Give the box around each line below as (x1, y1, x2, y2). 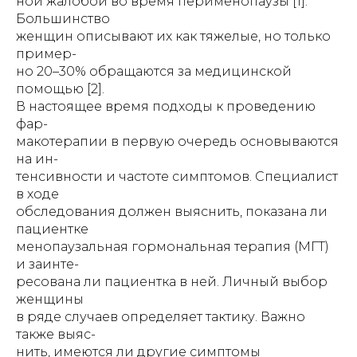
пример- (16, 46, 76, 61)
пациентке (16, 222, 88, 237)
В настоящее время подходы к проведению (16, 99, 316, 114)
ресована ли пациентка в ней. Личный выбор (16, 274, 328, 289)
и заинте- (16, 257, 79, 272)
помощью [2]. (16, 81, 104, 96)
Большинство (16, 11, 110, 26)
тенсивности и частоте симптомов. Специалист (16, 169, 338, 184)
